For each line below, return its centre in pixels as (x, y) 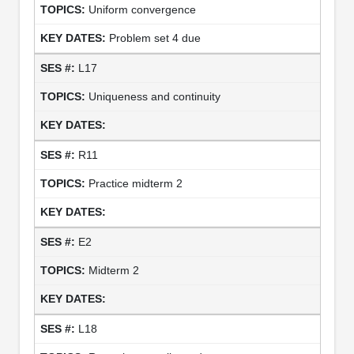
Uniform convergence (142, 9)
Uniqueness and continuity (154, 96)
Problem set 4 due (154, 38)
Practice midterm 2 (135, 183)
